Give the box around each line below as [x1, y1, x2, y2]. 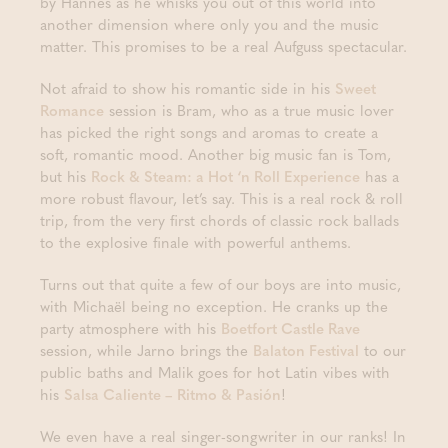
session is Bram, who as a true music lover [104, 99, 394, 121]
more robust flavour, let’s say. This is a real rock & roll [40, 187, 403, 209]
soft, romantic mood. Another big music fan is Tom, [40, 143, 391, 165]
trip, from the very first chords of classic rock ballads [40, 209, 399, 231]
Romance [40, 99, 104, 121]
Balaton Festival [253, 339, 359, 361]
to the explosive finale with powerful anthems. [40, 231, 351, 253]
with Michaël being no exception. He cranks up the [40, 295, 388, 317]
